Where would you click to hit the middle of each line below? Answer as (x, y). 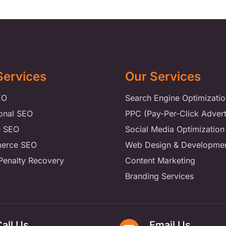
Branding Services (159, 176)
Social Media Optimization (175, 129)
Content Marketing (160, 161)
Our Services (163, 77)
